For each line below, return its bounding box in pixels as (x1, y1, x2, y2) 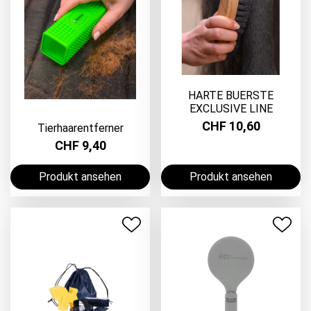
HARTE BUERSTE (188, 88, 274, 102)
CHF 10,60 (201, 119, 260, 134)
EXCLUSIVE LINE (189, 101, 273, 115)
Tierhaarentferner (37, 121, 124, 135)
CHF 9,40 (54, 138, 106, 153)
